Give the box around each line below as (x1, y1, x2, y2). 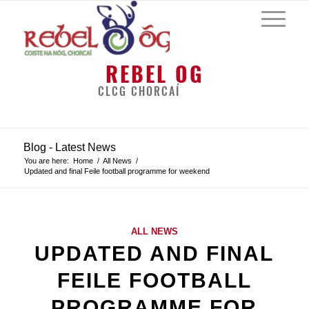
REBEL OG (105, 60, 203, 88)
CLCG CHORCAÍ (97, 84, 180, 99)
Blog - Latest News (23, 141, 116, 153)
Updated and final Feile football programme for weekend (23, 167, 210, 175)
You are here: (23, 157, 69, 165)
